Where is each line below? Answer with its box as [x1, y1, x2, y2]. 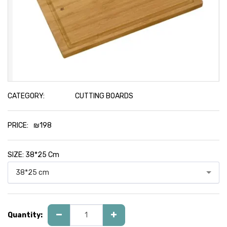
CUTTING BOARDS [73, 92, 133, 100]
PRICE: [8, 121, 28, 130]
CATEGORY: [8, 92, 45, 100]
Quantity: [8, 211, 43, 219]
